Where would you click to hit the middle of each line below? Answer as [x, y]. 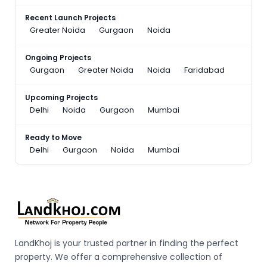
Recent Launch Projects [71, 17]
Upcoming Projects [62, 97]
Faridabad [205, 70]
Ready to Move [54, 137]
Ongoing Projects [58, 57]
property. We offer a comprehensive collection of [119, 257]
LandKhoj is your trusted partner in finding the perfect [127, 243]
